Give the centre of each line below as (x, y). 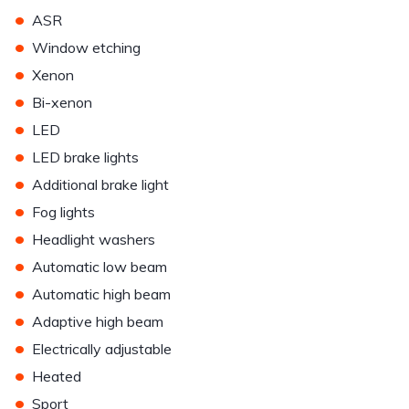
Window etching (86, 47)
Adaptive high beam (98, 321)
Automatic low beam (100, 267)
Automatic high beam (101, 294)
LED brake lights (85, 157)
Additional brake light (100, 184)
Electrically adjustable (102, 349)
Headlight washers (94, 239)
